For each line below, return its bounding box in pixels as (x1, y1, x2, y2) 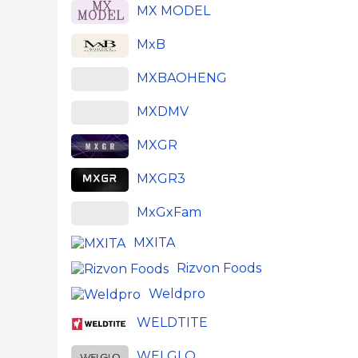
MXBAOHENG (137, 70, 227, 86)
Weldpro (149, 286, 205, 301)
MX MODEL (137, 3, 210, 19)
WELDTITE (137, 315, 208, 331)
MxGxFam (137, 205, 201, 221)
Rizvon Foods (177, 261, 261, 276)
